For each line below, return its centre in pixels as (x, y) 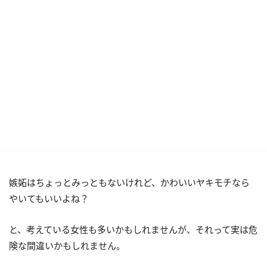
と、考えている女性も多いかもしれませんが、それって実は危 (133, 229)
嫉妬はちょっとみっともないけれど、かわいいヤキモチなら (129, 182)
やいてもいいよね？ (49, 198)
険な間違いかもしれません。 (67, 246)
